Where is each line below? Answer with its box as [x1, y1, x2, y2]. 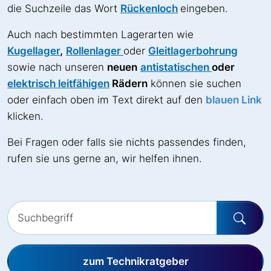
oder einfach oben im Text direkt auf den [7, 93, 206, 106]
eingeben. [180, 2, 228, 15]
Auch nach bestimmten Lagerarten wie [7, 28, 194, 41]
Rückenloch [120, 2, 178, 15]
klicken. [7, 109, 44, 122]
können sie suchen [148, 77, 241, 90]
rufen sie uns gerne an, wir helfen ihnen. [7, 152, 202, 165]
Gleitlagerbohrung [148, 44, 238, 57]
